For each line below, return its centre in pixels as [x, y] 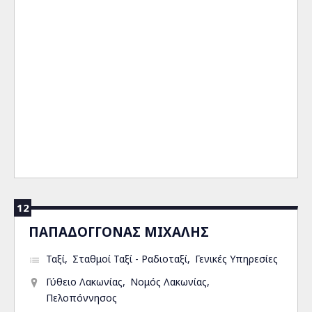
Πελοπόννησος [81, 298]
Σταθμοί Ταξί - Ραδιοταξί [130, 259]
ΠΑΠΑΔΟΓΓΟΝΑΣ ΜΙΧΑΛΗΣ [119, 232]
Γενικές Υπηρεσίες [236, 259]
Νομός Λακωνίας [169, 282]
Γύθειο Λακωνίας [84, 282]
